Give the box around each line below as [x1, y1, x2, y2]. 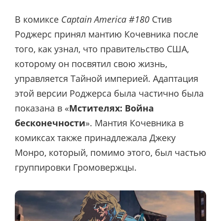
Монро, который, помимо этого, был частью [15, 146, 206, 158]
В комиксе [15, 13, 61, 25]
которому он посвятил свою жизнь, [15, 57, 167, 70]
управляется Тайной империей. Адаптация [15, 72, 198, 84]
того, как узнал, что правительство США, [15, 42, 189, 55]
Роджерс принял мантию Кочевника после [15, 28, 198, 40]
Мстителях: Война [69, 102, 154, 114]
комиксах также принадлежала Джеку [15, 131, 176, 144]
